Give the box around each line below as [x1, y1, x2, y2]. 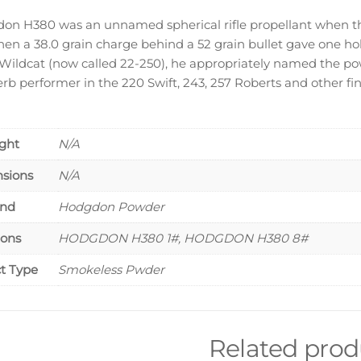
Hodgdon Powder [57, 199, 164, 215]
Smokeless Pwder [57, 262, 164, 278]
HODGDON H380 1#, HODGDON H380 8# [57, 230, 308, 247]
